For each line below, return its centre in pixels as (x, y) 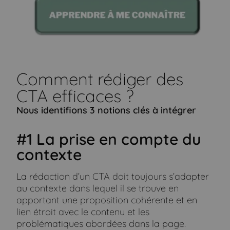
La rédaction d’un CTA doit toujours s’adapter (113, 177)
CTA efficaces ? (75, 96)
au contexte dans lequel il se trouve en (98, 188)
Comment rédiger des (100, 79)
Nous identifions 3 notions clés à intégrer (107, 110)
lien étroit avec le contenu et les (83, 212)
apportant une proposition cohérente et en (107, 200)
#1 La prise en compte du (109, 139)
